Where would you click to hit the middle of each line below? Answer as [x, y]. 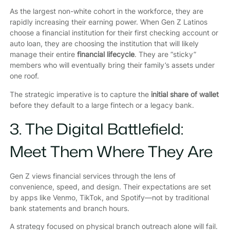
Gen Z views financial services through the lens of [92, 176]
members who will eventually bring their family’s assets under [112, 65]
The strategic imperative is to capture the [80, 94]
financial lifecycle [106, 54]
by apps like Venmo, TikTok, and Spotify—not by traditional [109, 197]
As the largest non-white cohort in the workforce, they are [106, 11]
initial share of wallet [185, 94]
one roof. [24, 76]
